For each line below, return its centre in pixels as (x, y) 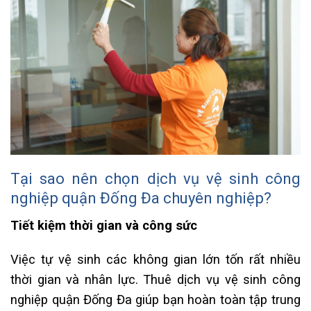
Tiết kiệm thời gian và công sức (104, 225)
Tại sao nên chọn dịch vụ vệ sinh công (155, 179)
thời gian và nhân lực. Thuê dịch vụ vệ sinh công (155, 280)
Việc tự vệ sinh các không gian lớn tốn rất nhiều (155, 260)
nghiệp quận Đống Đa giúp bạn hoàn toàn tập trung (155, 300)
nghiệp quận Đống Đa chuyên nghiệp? (141, 199)
